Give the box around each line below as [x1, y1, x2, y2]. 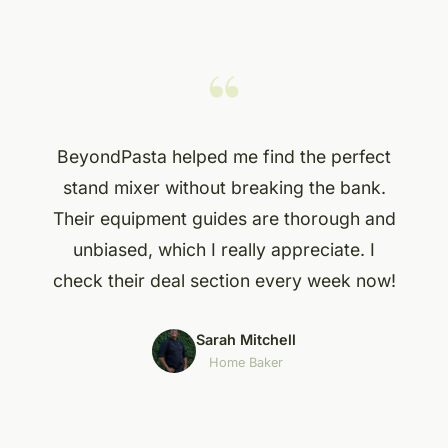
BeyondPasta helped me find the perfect [57, 146, 391, 168]
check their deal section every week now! [52, 270, 396, 292]
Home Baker [209, 355, 283, 371]
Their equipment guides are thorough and [52, 208, 396, 230]
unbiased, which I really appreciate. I [73, 239, 375, 261]
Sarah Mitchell [196, 331, 296, 349]
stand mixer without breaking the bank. [62, 177, 386, 199]
